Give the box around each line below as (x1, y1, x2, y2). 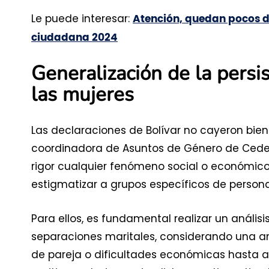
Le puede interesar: (31, 11, 133, 26)
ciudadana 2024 (31, 32, 118, 43)
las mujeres (31, 80, 134, 108)
